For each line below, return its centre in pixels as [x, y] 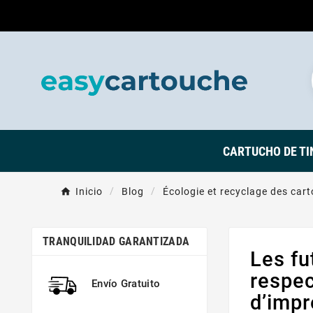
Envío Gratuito [126, 283]
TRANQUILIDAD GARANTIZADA [116, 241]
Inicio [89, 191]
